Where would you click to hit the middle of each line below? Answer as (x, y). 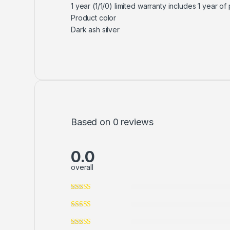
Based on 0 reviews (112, 122)
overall (82, 167)
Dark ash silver (95, 30)
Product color (94, 18)
